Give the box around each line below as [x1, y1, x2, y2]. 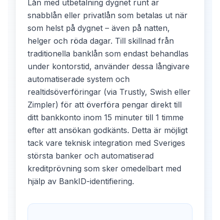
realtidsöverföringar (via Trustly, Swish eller [27, 86, 191, 97]
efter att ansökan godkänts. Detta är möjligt [27, 125, 188, 135]
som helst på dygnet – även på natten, [27, 23, 170, 33]
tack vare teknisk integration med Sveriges [27, 137, 185, 148]
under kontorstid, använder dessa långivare [27, 61, 190, 71]
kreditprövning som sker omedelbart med [27, 163, 181, 173]
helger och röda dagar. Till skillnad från [27, 35, 174, 46]
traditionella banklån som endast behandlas [27, 48, 189, 58]
